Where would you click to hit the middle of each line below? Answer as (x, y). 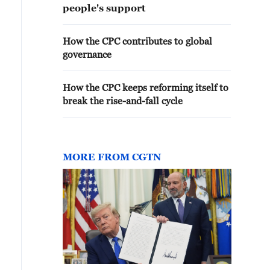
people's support (104, 8)
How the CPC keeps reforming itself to (146, 87)
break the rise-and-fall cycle (123, 101)
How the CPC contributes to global (137, 41)
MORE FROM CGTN (112, 157)
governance (87, 54)
